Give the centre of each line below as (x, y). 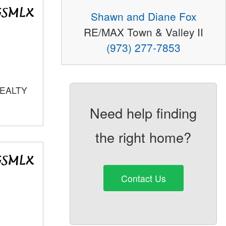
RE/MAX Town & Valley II (143, 32)
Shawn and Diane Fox (143, 16)
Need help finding (144, 113)
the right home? (144, 137)
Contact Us (143, 178)
